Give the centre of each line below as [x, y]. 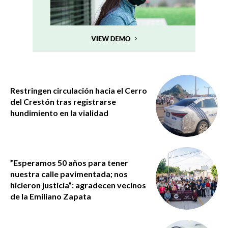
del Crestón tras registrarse [63, 102]
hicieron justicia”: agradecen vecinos [78, 185]
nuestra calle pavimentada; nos [69, 174]
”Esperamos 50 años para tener [69, 163]
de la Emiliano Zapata [51, 196]
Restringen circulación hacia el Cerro [79, 90]
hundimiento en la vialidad [59, 113]
